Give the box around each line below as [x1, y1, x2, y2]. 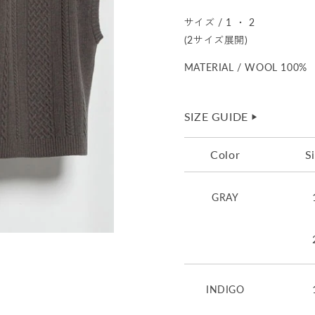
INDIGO [205, 283, 245, 295]
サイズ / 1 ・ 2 [184, 16, 255, 29]
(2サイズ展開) [184, 34, 248, 46]
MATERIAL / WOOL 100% [184, 61, 307, 74]
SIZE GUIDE [184, 110, 248, 124]
